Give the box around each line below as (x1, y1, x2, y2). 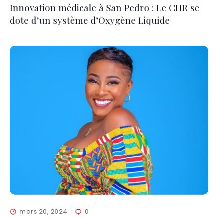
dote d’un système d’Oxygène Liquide (10, 14, 170, 27)
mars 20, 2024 (19, 207, 68, 217)
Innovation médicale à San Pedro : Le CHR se (10, 1, 200, 14)
